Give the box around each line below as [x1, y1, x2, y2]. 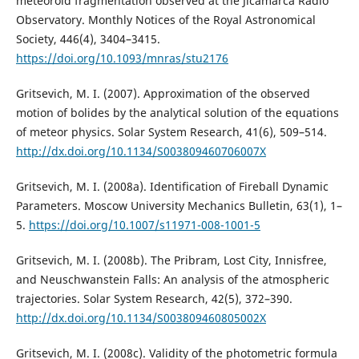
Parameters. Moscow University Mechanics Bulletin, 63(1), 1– [15, 198, 342, 214]
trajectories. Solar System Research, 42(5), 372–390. [15, 291, 292, 307]
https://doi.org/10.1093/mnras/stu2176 [15, 50, 228, 67]
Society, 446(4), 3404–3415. [15, 31, 160, 47]
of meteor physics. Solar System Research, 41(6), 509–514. [15, 124, 327, 140]
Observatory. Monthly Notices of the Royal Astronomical [15, 12, 316, 28]
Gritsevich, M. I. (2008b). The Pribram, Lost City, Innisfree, [15, 252, 327, 268]
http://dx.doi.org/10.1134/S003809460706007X [15, 143, 266, 159]
